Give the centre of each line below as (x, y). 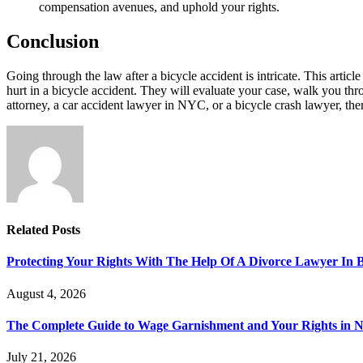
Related (29, 230)
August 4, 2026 (46, 293)
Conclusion (53, 42)
